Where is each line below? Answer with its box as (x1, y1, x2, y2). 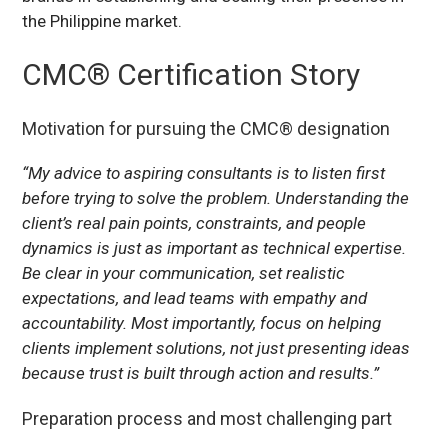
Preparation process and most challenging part (22, 408, 393, 430)
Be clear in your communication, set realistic (22, 263, 346, 284)
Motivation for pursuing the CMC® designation (22, 118, 391, 140)
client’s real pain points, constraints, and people (22, 213, 367, 234)
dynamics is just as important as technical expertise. (22, 238, 407, 259)
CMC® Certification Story (22, 57, 361, 93)
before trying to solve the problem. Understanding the (22, 188, 410, 209)
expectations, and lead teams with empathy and (22, 288, 368, 309)
